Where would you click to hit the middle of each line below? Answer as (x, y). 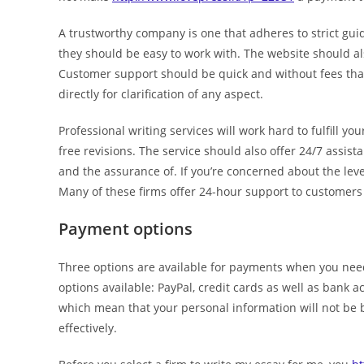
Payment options (126, 229)
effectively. (88, 328)
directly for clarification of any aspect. (161, 94)
